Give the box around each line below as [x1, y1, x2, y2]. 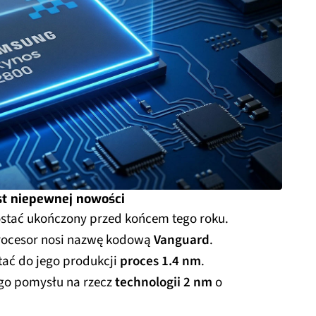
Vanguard [154, 230, 209, 250]
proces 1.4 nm [120, 251, 201, 271]
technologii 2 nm [115, 272, 212, 292]
